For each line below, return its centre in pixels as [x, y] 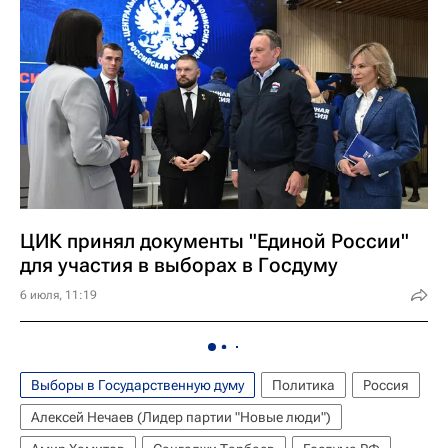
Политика [303, 385]
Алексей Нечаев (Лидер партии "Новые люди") [181, 417]
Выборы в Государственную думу [137, 385]
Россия [386, 385]
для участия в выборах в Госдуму [179, 265]
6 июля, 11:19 [58, 295]
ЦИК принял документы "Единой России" [214, 241]
